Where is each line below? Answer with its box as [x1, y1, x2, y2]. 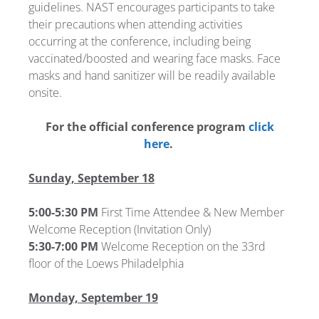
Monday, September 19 [28, 289, 158, 305]
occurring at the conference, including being [28, 33, 251, 49]
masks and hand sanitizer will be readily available [28, 67, 276, 83]
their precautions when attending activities [28, 16, 242, 32]
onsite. [28, 84, 62, 100]
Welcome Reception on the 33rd [98, 238, 266, 254]
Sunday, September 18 [28, 169, 155, 186]
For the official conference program [45, 118, 249, 135]
